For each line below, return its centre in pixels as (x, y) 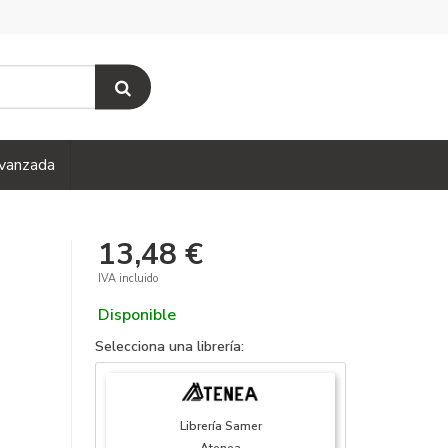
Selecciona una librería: (170, 346)
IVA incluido (128, 278)
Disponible (137, 315)
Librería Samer (220, 426)
